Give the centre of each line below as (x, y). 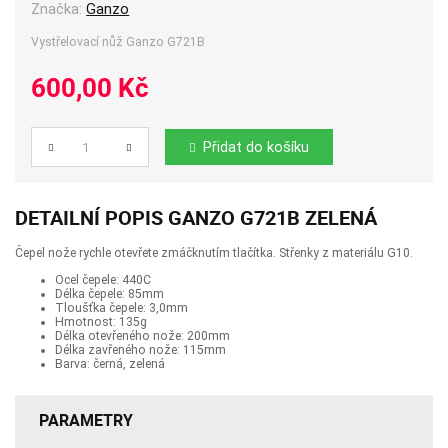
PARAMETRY (86, 420)
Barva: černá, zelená (110, 363)
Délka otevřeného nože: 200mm (142, 335)
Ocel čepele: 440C (103, 279)
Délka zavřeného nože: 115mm (140, 349)
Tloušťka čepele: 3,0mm (121, 307)
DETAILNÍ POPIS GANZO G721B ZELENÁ (196, 218)
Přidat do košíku (255, 146)
